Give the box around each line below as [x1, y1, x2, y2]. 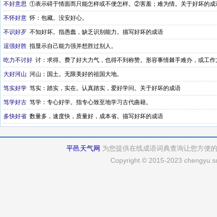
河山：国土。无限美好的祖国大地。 [27, 71, 123, 77]
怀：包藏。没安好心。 [27, 15, 88, 21]
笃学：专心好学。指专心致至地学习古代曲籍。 [27, 99, 152, 106]
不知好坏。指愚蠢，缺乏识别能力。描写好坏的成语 [27, 29, 163, 35]
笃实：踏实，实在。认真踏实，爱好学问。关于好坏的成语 [27, 85, 181, 92]
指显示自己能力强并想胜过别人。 [27, 43, 117, 49]
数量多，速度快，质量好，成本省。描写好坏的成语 [27, 113, 163, 120]
